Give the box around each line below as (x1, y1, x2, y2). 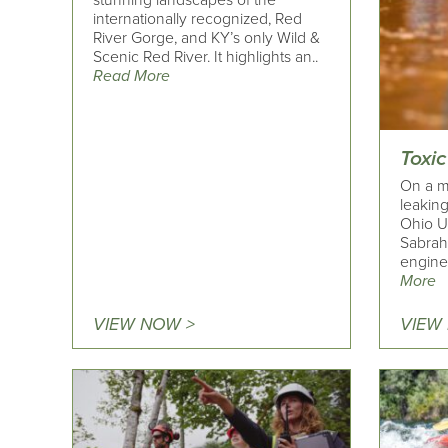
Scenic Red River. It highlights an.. (93, 47, 318, 68)
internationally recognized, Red (93, 9, 302, 30)
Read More (93, 66, 170, 87)
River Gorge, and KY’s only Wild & (93, 28, 320, 49)
